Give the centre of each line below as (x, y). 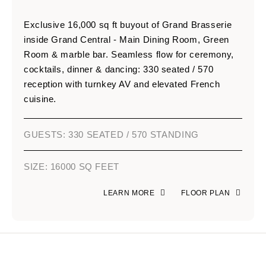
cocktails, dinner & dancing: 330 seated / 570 (119, 69)
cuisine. (40, 99)
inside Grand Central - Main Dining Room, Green (126, 40)
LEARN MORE (131, 193)
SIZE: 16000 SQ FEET (72, 167)
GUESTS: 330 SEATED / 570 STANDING (111, 135)
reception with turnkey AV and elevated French (122, 84)
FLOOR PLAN (208, 193)
